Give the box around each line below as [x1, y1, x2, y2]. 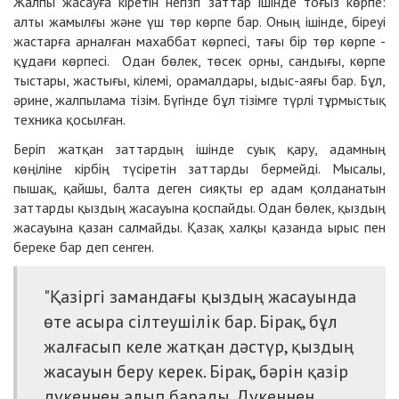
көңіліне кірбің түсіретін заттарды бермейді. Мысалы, [13, 159, 386, 177]
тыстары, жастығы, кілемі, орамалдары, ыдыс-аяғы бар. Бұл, [13, 70, 386, 89]
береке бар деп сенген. [13, 237, 157, 256]
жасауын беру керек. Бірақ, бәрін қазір [44, 359, 348, 383]
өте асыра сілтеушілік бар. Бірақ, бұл [44, 309, 338, 333]
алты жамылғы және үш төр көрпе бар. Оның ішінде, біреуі [13, 12, 386, 30]
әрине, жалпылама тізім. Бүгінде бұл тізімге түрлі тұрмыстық [13, 90, 386, 109]
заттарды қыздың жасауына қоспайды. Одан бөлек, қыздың [13, 198, 386, 216]
